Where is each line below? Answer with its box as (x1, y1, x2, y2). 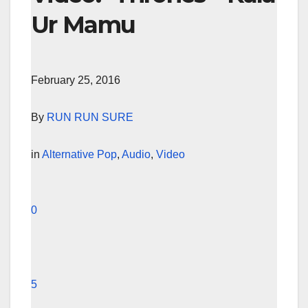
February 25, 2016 (31, 74, 120, 86)
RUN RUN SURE (47, 111, 133, 123)
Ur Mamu (31, 10, 135, 40)
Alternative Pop (42, 148, 117, 160)
